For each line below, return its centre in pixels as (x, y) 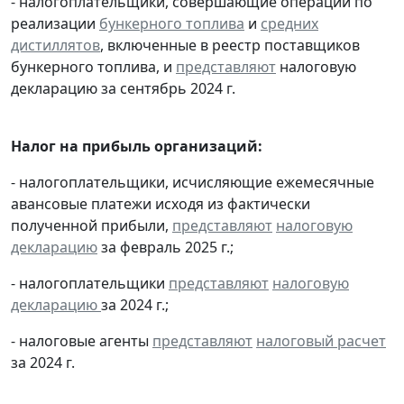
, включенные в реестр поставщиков (230, 45)
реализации (55, 23)
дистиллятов (55, 45)
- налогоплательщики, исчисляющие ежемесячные (193, 182)
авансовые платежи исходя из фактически (161, 203)
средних (289, 23)
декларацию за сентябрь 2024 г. (123, 88)
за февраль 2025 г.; (165, 247)
